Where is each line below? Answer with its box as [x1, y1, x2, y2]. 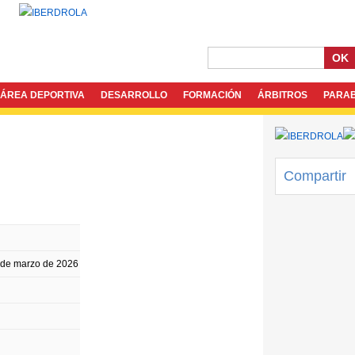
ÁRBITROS [258, 90, 307, 101]
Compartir [284, 168, 346, 184]
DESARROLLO [101, 90, 167, 101]
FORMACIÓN [183, 90, 242, 101]
